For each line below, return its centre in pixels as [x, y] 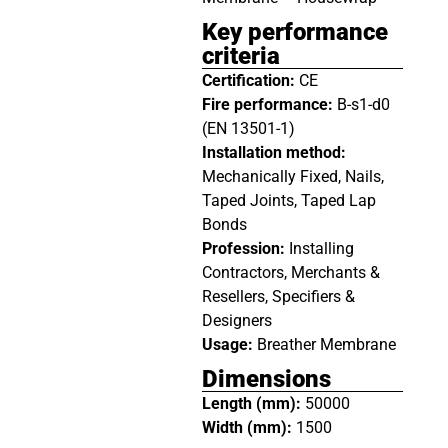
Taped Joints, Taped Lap [288, 201]
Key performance [294, 32]
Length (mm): [253, 404]
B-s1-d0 [363, 105]
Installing [321, 249]
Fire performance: [269, 105]
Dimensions [266, 379]
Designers [236, 321]
